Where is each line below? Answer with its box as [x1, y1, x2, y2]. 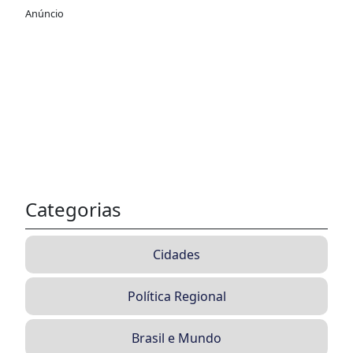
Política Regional [127, 287, 226, 305]
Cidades [153, 245, 200, 263]
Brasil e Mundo [132, 329, 221, 347]
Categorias [25, 195, 121, 222]
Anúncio [25, 6, 64, 20]
